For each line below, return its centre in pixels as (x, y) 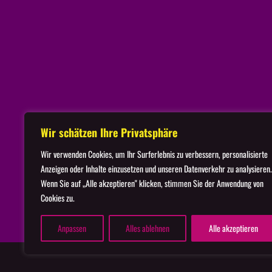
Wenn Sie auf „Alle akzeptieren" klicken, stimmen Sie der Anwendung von (152, 183)
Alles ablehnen (148, 228)
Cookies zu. (58, 198)
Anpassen (72, 228)
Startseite (219, 132)
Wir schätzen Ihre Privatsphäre (109, 132)
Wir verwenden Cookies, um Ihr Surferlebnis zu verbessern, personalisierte (154, 154)
